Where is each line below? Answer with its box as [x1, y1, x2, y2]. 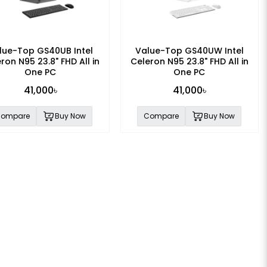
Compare [144, 110, 179, 121]
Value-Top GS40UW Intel [135, 44, 244, 57]
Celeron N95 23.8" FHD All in [130, 55, 249, 67]
